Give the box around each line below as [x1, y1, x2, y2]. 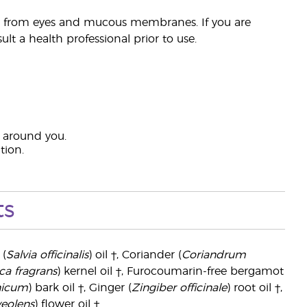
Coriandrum [181, 249, 246, 260]
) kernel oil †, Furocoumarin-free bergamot [56, 266, 284, 277]
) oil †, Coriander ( [88, 249, 182, 260]
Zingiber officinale [131, 282, 227, 293]
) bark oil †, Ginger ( [27, 282, 132, 293]
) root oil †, [226, 282, 282, 293]
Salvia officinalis [5, 249, 88, 260]
